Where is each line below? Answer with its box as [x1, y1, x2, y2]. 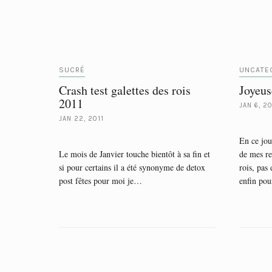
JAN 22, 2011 [59, 115, 104, 123]
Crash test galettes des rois [59, 82, 191, 98]
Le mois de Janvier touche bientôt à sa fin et [59, 148, 210, 160]
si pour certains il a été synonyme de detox [59, 161, 205, 173]
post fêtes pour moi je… [59, 175, 142, 186]
